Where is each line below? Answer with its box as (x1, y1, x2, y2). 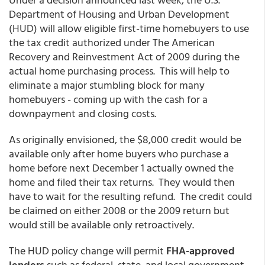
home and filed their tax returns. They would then (9, 174, 235, 190)
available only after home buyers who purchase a (9, 146, 229, 161)
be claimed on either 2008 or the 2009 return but (9, 202, 230, 218)
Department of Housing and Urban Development (9, 6, 230, 22)
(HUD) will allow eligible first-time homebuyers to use (9, 20, 249, 36)
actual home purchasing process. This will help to (9, 63, 230, 79)
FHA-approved (166, 243, 235, 258)
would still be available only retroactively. (9, 216, 194, 232)
